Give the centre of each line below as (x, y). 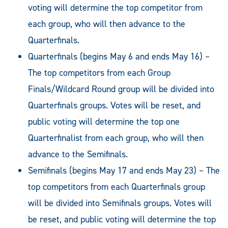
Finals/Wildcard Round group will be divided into (121, 89)
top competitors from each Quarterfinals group (117, 187)
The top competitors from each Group (99, 73)
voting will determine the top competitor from (115, 7)
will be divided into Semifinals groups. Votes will (120, 203)
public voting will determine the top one (104, 121)
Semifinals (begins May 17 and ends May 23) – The (124, 170)
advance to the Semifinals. (78, 154)
